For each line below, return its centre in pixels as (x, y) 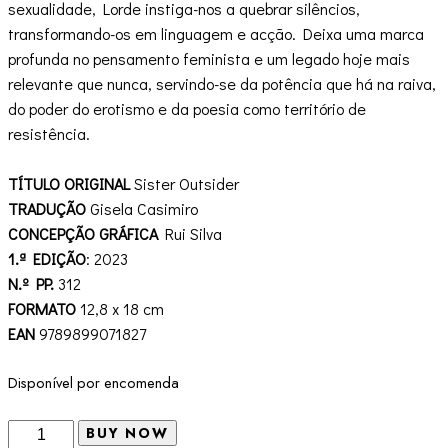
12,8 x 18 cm (120, 309)
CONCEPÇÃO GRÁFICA (83, 234)
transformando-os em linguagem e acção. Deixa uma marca (216, 34)
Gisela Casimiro (142, 209)
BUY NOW (127, 432)
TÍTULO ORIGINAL (69, 184)
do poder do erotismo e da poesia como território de (187, 109)
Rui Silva (190, 234)
